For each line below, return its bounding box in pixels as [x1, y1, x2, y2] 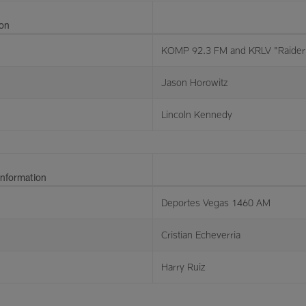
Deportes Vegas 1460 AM [161, 197, 270, 208]
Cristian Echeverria [161, 229, 240, 240]
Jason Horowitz [161, 76, 228, 88]
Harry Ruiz [161, 261, 206, 273]
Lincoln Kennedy [161, 109, 232, 120]
